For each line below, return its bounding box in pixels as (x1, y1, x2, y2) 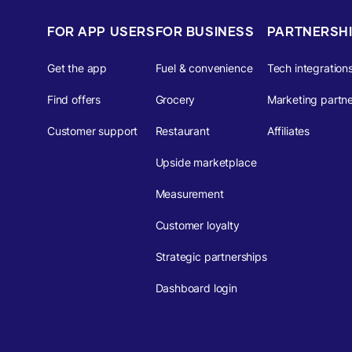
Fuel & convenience (155, 61, 253, 75)
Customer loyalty (155, 218, 240, 232)
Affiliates (266, 124, 310, 137)
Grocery (155, 93, 196, 106)
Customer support (47, 124, 138, 137)
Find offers (47, 93, 101, 106)
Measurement (155, 187, 224, 200)
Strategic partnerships (155, 250, 267, 263)
